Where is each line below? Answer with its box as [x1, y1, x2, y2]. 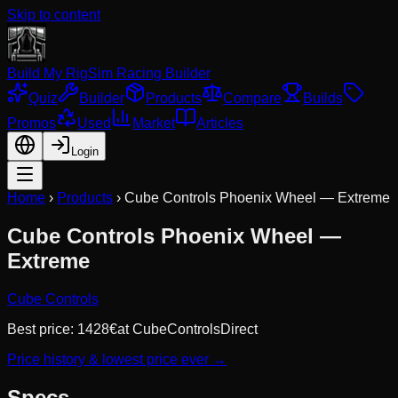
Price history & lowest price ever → [7, 351, 227, 367]
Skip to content [7, 7, 100, 22]
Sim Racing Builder [88, 66, 211, 81]
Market [132, 115, 175, 131]
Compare [223, 91, 282, 106]
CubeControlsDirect [132, 321, 258, 337]
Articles [196, 115, 243, 131]
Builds [303, 91, 343, 106]
